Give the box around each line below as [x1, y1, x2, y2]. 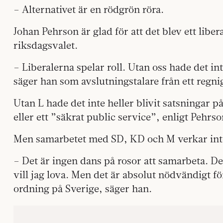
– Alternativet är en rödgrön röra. [13, 3, 164, 16]
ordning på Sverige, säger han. [13, 182, 152, 195]
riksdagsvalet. [13, 39, 78, 52]
